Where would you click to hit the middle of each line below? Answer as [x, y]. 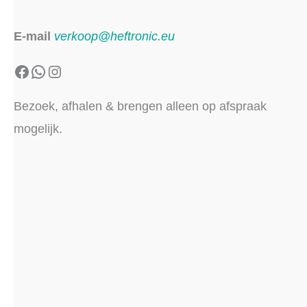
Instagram [82, 71]
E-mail [32, 37]
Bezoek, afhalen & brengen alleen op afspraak [140, 107]
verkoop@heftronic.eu [114, 37]
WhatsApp [67, 71]
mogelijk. [38, 129]
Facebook [49, 71]
